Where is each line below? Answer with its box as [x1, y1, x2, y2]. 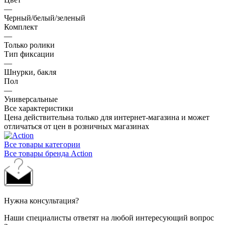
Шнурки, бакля [4, 68, 56, 77]
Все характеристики [4, 104, 73, 113]
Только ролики [4, 41, 55, 50]
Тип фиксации [4, 50, 54, 59]
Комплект [4, 23, 38, 32]
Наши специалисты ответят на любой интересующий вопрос [4, 213, 214, 222]
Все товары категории [4, 140, 80, 149]
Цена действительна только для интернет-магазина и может [4, 113, 209, 122]
